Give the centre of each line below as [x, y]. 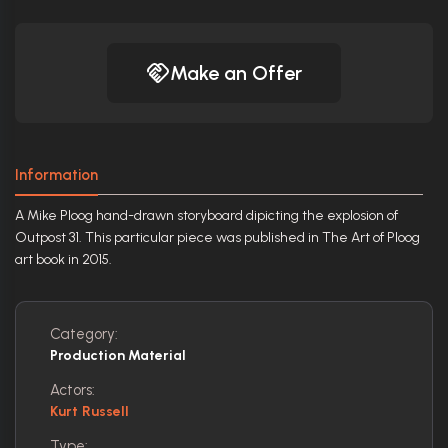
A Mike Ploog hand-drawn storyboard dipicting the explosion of [206, 215]
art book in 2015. [63, 259]
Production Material [118, 355]
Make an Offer [236, 72]
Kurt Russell [90, 411]
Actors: [72, 389]
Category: [84, 333]
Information [56, 174]
